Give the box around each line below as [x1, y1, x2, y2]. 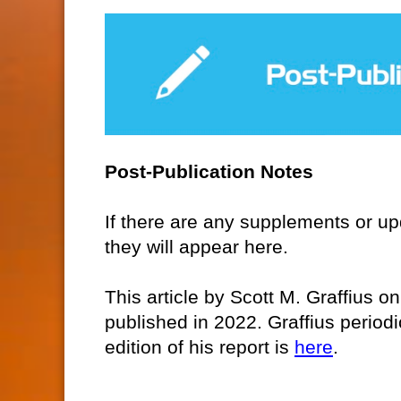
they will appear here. [105, 235, 288, 257]
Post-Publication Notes [105, 160, 313, 182]
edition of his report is [105, 336, 294, 357]
